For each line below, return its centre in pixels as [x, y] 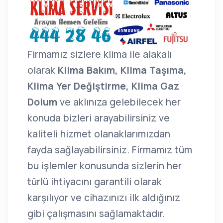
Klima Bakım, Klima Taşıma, [122, 70]
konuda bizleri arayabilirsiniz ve [99, 118]
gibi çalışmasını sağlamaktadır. [96, 213]
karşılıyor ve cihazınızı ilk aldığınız [104, 197]
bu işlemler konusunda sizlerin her [105, 166]
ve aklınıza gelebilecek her [119, 102]
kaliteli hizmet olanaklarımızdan [99, 134]
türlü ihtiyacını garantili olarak [95, 181]
